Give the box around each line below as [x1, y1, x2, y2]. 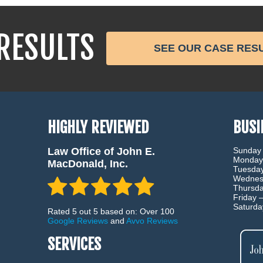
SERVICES [47, 235, 101, 254]
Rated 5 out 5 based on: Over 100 [47, 207, 174, 217]
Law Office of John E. [47, 146, 155, 158]
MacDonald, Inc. [47, 158, 128, 170]
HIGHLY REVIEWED [47, 118, 149, 137]
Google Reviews [47, 216, 108, 226]
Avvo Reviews [126, 216, 178, 226]
